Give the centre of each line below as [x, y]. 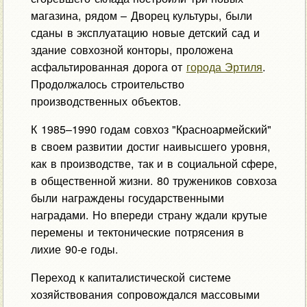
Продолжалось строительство [107, 84]
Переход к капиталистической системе [131, 278]
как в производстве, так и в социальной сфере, [154, 164]
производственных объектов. [106, 101]
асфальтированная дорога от [108, 67]
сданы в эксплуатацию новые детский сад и [145, 33]
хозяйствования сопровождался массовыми [145, 295]
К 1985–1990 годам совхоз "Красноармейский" [151, 130]
